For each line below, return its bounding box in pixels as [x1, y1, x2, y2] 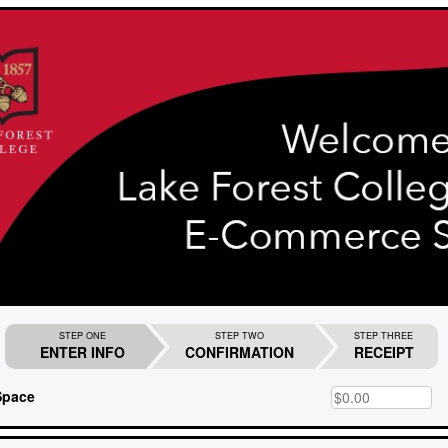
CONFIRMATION [184, 341, 294, 362]
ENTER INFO [39, 341, 125, 362]
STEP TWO [214, 328, 264, 342]
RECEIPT [353, 341, 414, 362]
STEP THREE [354, 328, 414, 342]
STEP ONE [58, 328, 106, 342]
